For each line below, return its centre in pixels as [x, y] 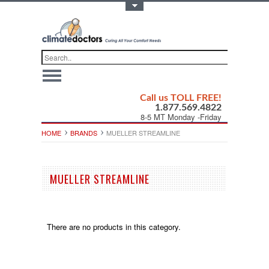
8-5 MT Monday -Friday [181, 116]
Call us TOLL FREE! [181, 98]
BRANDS [84, 132]
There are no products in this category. [113, 226]
